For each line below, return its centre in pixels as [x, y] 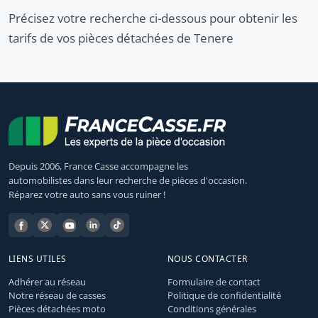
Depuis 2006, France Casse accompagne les [98, 166]
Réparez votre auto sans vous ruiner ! [87, 194]
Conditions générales [212, 308]
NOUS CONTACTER [208, 258]
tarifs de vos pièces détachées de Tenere [121, 38]
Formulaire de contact [214, 281]
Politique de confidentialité [224, 295]
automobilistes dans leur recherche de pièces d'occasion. [128, 180]
